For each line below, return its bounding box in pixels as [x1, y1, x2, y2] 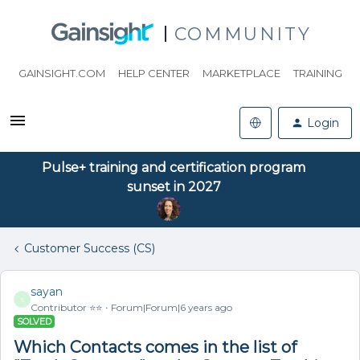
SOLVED [17, 316, 51, 327]
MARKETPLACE [202, 67, 280, 80]
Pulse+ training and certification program [42, 160, 305, 175]
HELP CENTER [117, 67, 190, 80]
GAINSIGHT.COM [18, 67, 105, 80]
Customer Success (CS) [24, 241, 155, 256]
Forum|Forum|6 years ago [111, 301, 232, 313]
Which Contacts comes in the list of [14, 337, 297, 357]
